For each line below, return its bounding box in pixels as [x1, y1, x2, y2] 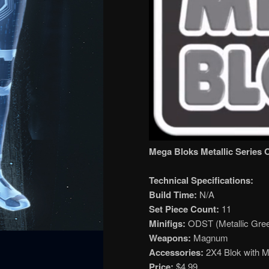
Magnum [193, 231, 228, 244]
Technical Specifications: [149, 174, 253, 187]
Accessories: [149, 246, 204, 259]
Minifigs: [149, 217, 188, 231]
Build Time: [149, 188, 197, 202]
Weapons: [149, 231, 193, 245]
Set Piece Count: [149, 202, 219, 216]
